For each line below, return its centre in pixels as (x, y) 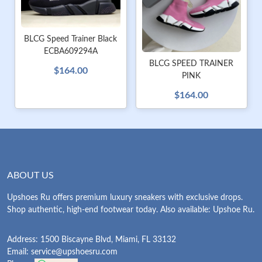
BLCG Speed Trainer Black (71, 39)
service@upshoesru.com (74, 252)
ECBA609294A (70, 51)
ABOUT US (30, 175)
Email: (19, 252)
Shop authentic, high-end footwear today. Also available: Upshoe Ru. (131, 210)
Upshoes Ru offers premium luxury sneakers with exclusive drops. (125, 197)
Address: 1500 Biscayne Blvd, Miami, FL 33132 (92, 239)
